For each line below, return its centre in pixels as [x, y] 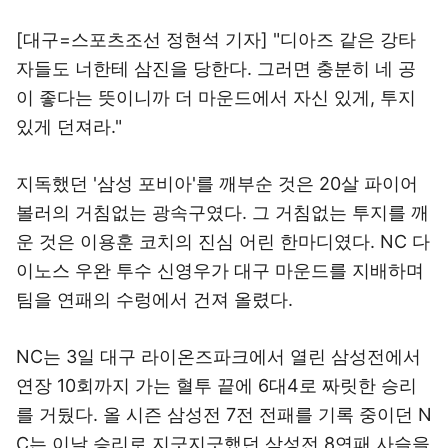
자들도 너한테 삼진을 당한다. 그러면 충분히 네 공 [216, 68]
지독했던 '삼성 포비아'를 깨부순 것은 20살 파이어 [217, 183]
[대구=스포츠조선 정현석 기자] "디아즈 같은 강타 [216, 39]
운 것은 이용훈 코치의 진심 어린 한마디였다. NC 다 [223, 241]
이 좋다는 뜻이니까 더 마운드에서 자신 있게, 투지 [216, 97]
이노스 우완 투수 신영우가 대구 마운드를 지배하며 [220, 270]
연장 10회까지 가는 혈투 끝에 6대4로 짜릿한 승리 [216, 385]
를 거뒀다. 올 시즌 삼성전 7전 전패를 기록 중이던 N [224, 414]
